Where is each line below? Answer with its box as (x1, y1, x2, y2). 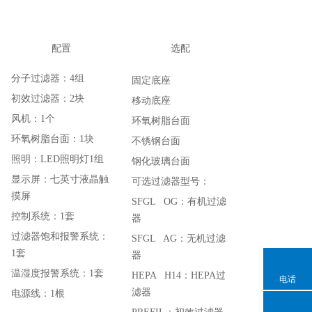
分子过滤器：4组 (11, 73, 84, 84)
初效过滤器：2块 (11, 93, 84, 104)
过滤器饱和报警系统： (11, 231, 109, 242)
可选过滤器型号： (132, 176, 210, 187)
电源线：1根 (11, 288, 65, 299)
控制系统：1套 (11, 211, 75, 221)
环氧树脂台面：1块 (11, 134, 94, 144)
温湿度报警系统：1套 (11, 268, 104, 279)
